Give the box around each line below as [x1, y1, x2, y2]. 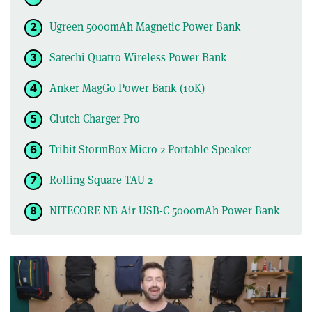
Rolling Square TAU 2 [49, 172, 153, 187]
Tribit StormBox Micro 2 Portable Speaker [49, 141, 251, 157]
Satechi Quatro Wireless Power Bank [49, 49, 227, 65]
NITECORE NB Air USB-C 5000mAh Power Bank [49, 203, 280, 218]
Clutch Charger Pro [49, 111, 140, 126]
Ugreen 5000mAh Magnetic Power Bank [49, 19, 241, 34]
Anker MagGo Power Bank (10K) [49, 80, 205, 95]
